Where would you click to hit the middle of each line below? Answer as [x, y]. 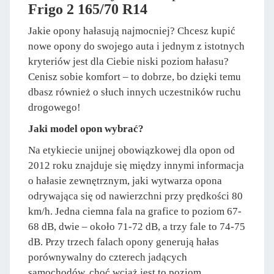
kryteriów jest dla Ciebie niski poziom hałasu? [128, 62]
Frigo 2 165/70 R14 [88, 9]
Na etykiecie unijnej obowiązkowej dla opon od [131, 150]
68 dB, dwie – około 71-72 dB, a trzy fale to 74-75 [137, 227]
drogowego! [54, 108]
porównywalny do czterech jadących [108, 257]
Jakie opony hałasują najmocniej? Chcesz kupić [132, 31]
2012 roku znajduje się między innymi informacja [136, 166]
